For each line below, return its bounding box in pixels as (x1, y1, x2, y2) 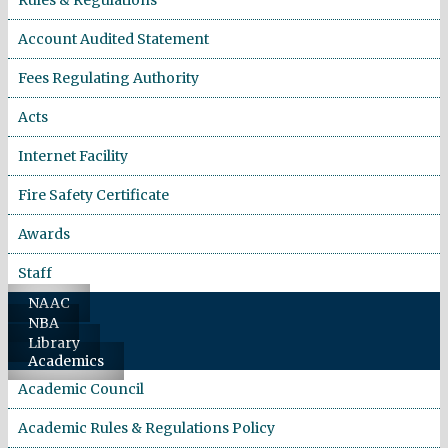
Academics (28, 351, 104, 370)
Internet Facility (18, 146, 128, 165)
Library (28, 333, 80, 352)
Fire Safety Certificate (18, 185, 169, 204)
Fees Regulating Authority (18, 68, 199, 87)
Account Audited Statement (18, 29, 209, 48)
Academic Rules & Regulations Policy (18, 418, 275, 437)
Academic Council (18, 379, 144, 398)
